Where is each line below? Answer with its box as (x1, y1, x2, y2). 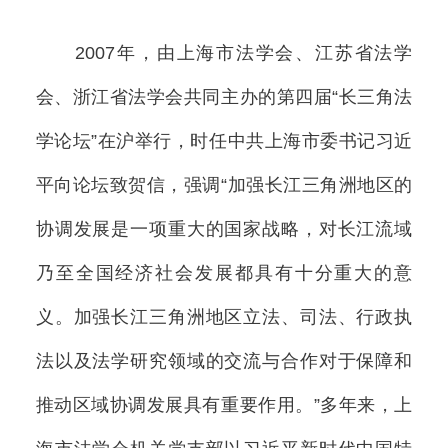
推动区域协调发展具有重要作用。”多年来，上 (35, 394, 413, 415)
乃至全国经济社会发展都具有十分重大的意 (35, 262, 413, 283)
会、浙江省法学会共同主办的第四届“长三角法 (35, 86, 413, 107)
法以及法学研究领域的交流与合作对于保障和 (35, 350, 413, 371)
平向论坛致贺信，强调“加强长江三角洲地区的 (35, 174, 413, 195)
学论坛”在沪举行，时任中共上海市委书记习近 (35, 130, 413, 151)
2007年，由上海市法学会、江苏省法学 (35, 42, 413, 63)
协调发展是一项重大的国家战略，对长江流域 (35, 218, 413, 239)
